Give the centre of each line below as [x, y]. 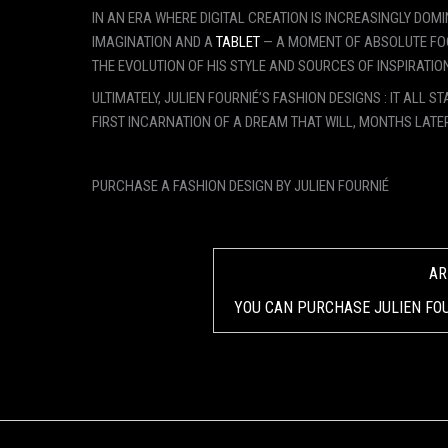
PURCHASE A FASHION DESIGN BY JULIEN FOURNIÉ [240, 185]
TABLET [238, 42]
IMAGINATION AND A [154, 42]
